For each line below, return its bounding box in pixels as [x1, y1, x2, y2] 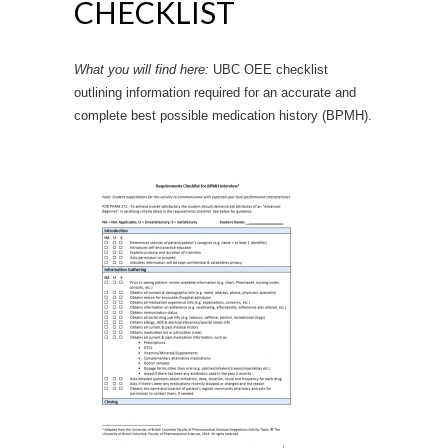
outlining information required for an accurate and [74, 84, 356, 100]
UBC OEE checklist [213, 61, 328, 77]
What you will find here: [74, 61, 213, 77]
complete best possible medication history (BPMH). [74, 107, 372, 123]
